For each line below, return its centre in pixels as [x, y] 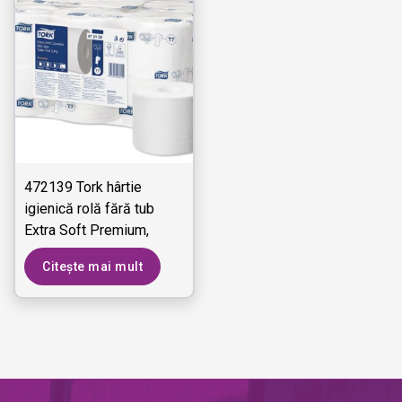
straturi [46, 273]
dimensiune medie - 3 [92, 251]
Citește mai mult [92, 266]
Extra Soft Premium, [87, 230]
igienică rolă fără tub [89, 208]
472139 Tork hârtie [83, 187]
